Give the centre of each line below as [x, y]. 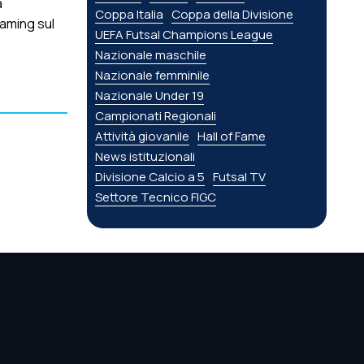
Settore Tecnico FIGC [156, 197]
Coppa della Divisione [233, 15]
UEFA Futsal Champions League [184, 35]
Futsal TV [240, 177]
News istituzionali [145, 157]
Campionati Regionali [156, 116]
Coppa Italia [130, 15]
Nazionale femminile [153, 76]
